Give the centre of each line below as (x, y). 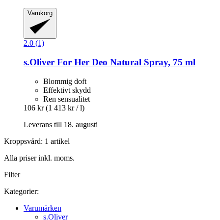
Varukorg (40, 13)
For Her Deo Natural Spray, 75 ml (125, 62)
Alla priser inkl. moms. (39, 158)
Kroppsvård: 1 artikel (37, 141)
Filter (12, 174)
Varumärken (42, 208)
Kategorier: (21, 191)
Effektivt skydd (67, 90)
